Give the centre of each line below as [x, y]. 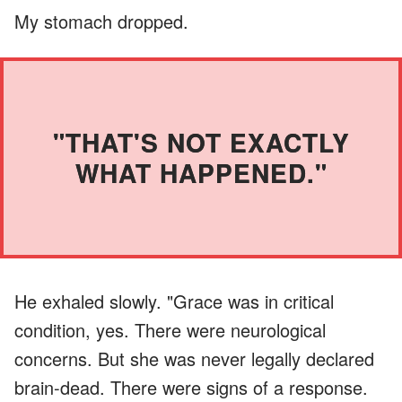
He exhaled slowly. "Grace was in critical [174, 301]
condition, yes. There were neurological [170, 329]
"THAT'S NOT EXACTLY [201, 142]
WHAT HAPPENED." [201, 172]
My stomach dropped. [101, 21]
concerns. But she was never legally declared [194, 358]
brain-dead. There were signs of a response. [191, 387]
